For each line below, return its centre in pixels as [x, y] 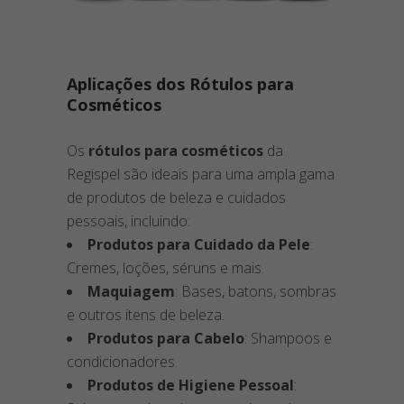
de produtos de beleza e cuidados [176, 197]
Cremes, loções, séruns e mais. [165, 267]
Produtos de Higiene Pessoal [191, 385]
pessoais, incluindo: [129, 220]
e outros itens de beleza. [146, 314]
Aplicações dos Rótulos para [180, 83]
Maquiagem [131, 291]
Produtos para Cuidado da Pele [199, 244]
